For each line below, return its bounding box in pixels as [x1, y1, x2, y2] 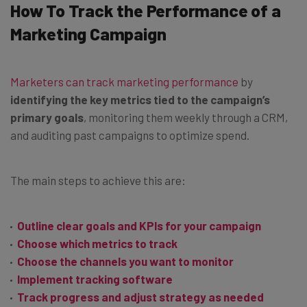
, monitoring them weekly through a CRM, [84, 110, 288, 124]
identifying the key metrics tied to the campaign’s [10, 92, 270, 106]
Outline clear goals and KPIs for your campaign [17, 218, 261, 232]
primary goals [10, 110, 84, 124]
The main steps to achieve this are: [10, 173, 186, 187]
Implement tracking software [17, 271, 173, 286]
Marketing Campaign [10, 23, 167, 44]
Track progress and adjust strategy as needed [17, 289, 264, 304]
